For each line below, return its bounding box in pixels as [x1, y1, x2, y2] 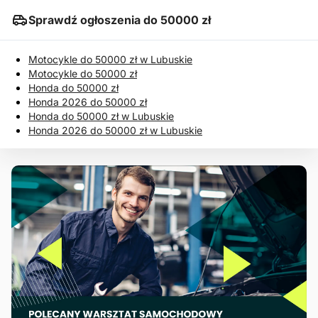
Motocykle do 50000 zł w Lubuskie [28, 53, 192, 65]
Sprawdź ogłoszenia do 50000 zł [28, 12, 211, 27]
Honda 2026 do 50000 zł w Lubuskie [28, 124, 202, 136]
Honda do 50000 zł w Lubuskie [28, 109, 174, 122]
